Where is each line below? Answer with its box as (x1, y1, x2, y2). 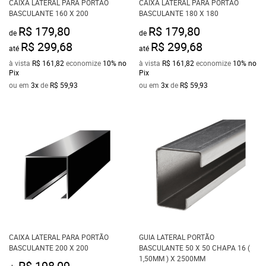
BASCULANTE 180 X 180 (139, 8, 218, 18)
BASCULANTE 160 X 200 (9, 8, 88, 18)
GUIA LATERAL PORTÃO (139, 232, 214, 242)
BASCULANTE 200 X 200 (9, 243, 88, 252)
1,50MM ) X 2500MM (139, 254, 205, 263)
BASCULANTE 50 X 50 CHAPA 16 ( (139, 243, 250, 252)
